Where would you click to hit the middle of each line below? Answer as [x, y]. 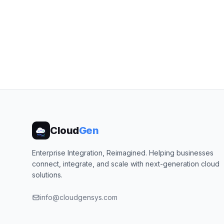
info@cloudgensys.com [79, 197]
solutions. [47, 175]
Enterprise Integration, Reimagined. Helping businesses [123, 153]
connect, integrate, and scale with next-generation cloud [126, 164]
